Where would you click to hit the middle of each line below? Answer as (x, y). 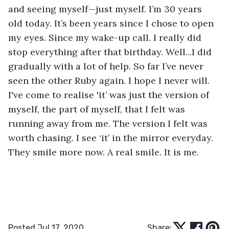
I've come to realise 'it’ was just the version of (110, 95)
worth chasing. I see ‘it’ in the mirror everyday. (112, 138)
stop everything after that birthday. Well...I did (111, 52)
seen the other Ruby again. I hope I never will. (110, 80)
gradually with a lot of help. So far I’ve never (107, 66)
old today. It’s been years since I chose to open (112, 23)
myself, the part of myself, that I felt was (98, 109)
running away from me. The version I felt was (109, 123)
